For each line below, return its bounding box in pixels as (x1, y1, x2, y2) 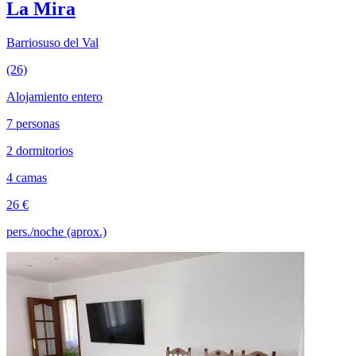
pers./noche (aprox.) (6, 224, 106, 238)
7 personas (6, 116, 60, 130)
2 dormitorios (6, 143, 73, 157)
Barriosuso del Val (6, 35, 99, 49)
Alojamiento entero (6, 89, 103, 103)
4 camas (6, 170, 47, 184)
